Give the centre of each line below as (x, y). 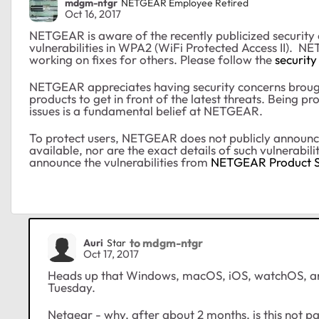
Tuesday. (72, 288)
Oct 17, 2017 (111, 254)
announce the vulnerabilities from (120, 162)
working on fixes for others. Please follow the (152, 60)
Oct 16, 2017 (93, 14)
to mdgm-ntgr (166, 242)
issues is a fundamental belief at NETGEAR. (146, 111)
